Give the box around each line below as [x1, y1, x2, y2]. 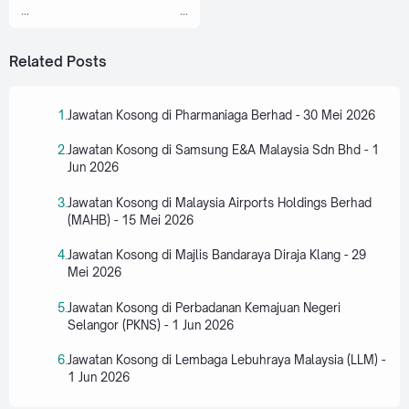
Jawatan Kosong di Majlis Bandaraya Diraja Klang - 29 [68, 247, 366, 263]
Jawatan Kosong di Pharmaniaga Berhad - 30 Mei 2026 [68, 107, 375, 122]
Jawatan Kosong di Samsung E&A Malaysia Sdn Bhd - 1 [68, 142, 379, 158]
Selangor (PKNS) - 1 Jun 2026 [68, 317, 234, 332]
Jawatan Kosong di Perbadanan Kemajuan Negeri [68, 299, 341, 315]
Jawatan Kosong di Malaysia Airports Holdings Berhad [68, 194, 372, 210]
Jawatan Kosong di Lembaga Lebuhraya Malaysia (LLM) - [68, 352, 385, 368]
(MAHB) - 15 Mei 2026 [68, 212, 194, 227]
